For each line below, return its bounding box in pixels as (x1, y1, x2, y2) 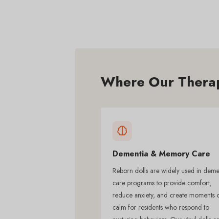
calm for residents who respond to (112, 202, 209, 212)
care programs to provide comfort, (112, 177, 212, 188)
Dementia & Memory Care (112, 148, 210, 159)
